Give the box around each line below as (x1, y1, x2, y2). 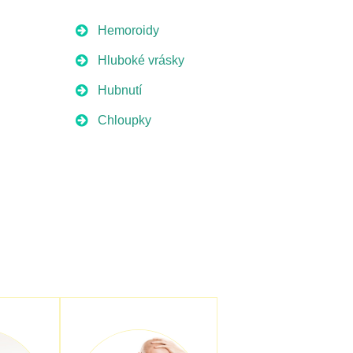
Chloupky (98, 113, 152, 127)
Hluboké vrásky (98, 54, 185, 67)
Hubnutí (98, 84, 143, 97)
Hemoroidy (98, 24, 160, 37)
